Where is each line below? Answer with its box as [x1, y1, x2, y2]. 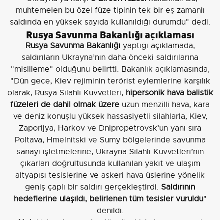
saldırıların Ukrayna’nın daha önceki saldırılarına [22, 52, 198, 62]
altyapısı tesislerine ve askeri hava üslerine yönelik [15, 170, 205, 180]
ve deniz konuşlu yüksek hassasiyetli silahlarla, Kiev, [13, 111, 207, 121]
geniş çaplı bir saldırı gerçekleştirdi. [25, 182, 161, 192]
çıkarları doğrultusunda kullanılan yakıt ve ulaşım [20, 158, 200, 168]
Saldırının [161, 182, 195, 192]
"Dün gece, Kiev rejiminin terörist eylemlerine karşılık [10, 76, 210, 86]
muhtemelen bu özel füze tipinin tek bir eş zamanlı [15, 5, 205, 15]
